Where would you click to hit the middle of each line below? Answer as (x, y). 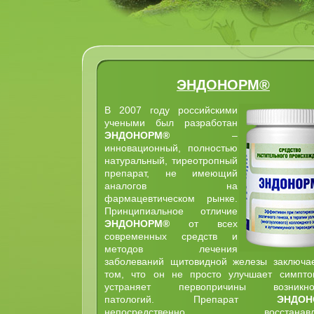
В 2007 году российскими (171, 110)
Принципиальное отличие (171, 211)
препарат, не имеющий (171, 173)
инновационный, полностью (171, 148)
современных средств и (171, 236)
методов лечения (171, 249)
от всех (204, 224)
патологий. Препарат (191, 299)
